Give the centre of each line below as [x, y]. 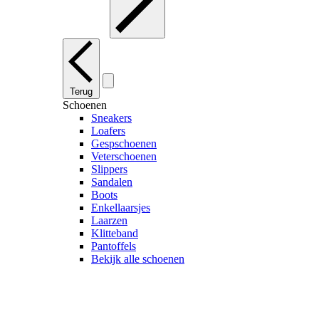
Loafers [108, 130]
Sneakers [111, 117]
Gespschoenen [124, 143]
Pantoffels [114, 246]
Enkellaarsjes [121, 207]
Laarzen [109, 220]
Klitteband [115, 233]
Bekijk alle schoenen [138, 258]
